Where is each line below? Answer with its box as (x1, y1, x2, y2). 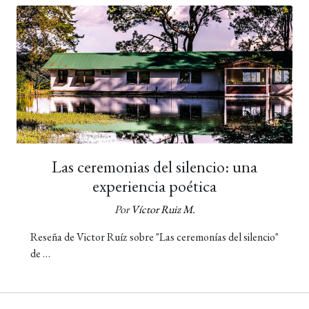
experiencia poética (92, 175, 217, 197)
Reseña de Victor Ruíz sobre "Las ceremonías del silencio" (30, 229, 279, 244)
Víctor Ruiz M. (130, 201, 195, 217)
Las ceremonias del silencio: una (52, 155, 257, 177)
